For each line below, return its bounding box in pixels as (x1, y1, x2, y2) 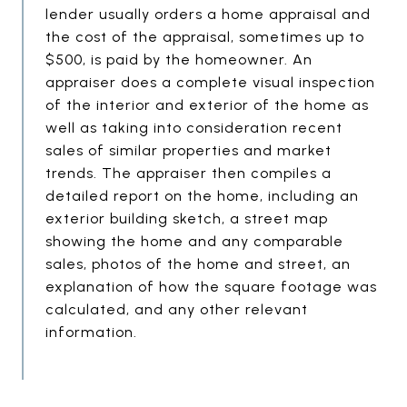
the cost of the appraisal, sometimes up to (45, 28, 364, 45)
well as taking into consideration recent (45, 119, 342, 136)
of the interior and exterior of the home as (45, 96, 369, 114)
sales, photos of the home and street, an (45, 255, 351, 273)
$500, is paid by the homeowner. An (45, 51, 313, 68)
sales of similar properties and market (45, 142, 332, 159)
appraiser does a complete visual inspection (45, 74, 375, 91)
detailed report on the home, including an (45, 187, 359, 204)
